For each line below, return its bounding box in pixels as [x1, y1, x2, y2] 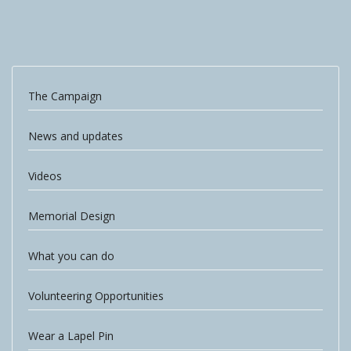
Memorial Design [28, 208, 115, 223]
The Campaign [28, 89, 102, 103]
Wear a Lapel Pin [28, 328, 114, 343]
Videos [28, 168, 62, 183]
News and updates [28, 128, 123, 143]
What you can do [28, 248, 114, 263]
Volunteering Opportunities [28, 288, 164, 303]
